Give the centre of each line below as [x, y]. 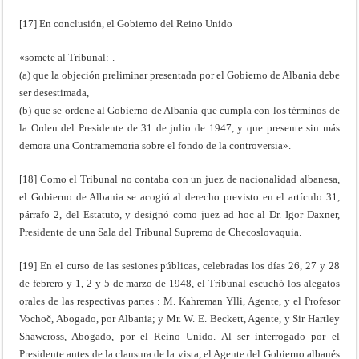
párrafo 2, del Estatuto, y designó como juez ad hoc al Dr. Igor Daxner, [179, 214]
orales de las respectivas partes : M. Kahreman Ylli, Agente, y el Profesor [179, 301]
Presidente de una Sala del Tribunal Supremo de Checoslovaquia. [161, 232]
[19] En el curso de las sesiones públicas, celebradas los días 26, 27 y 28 [179, 265]
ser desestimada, [54, 92]
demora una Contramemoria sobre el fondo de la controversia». [155, 145]
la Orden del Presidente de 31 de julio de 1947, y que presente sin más [179, 127]
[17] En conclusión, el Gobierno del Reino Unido [126, 23]
